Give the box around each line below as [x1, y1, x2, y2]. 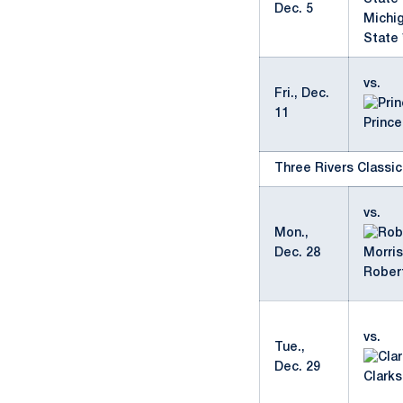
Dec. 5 [274, 4, 313, 15]
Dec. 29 [274, 362, 320, 373]
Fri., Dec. [274, 88, 329, 100]
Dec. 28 [274, 247, 320, 259]
